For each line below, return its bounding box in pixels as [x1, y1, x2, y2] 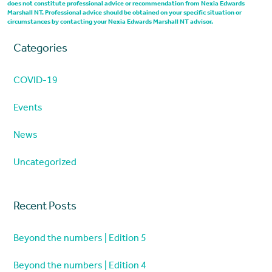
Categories [13, 44, 67, 55]
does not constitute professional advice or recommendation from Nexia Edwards [7, 1, 245, 8]
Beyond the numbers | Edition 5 [13, 234, 146, 245]
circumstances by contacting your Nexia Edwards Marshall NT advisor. [7, 19, 213, 27]
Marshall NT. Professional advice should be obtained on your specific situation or [7, 10, 242, 18]
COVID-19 [13, 76, 58, 86]
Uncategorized [13, 158, 76, 168]
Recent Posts [13, 202, 76, 214]
